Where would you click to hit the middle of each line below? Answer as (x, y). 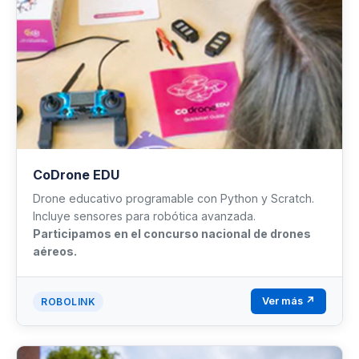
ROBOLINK (68, 301)
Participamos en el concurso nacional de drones (172, 234)
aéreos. (55, 252)
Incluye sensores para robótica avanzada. (144, 216)
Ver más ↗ (288, 301)
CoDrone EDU (76, 175)
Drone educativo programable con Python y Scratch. (173, 199)
